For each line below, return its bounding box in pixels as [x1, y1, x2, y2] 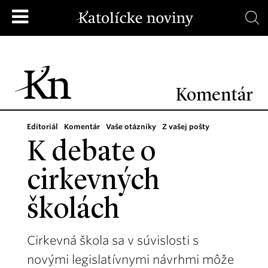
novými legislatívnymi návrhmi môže [27, 252, 234, 267]
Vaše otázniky [106, 122, 156, 131]
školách [27, 196, 120, 225]
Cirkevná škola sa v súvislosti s [27, 233, 199, 248]
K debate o [27, 139, 156, 167]
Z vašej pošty [162, 122, 209, 131]
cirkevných [27, 167, 160, 196]
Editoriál [27, 122, 58, 131]
